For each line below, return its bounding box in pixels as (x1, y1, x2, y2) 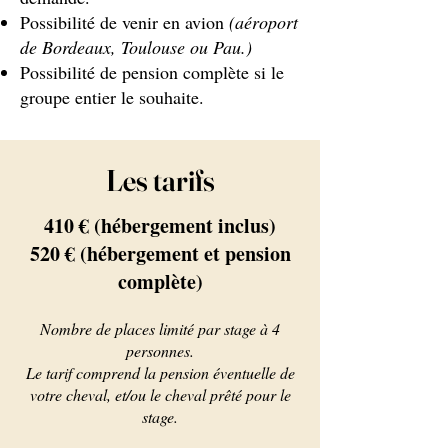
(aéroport (229, 10, 298, 34)
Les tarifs (105, 162, 215, 199)
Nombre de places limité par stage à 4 (40, 318, 280, 339)
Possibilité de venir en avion (20, 10, 229, 34)
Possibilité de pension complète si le (20, 60, 284, 84)
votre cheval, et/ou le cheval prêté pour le (29, 384, 291, 405)
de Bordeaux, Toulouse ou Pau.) (20, 35, 252, 59)
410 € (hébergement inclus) (44, 211, 276, 240)
